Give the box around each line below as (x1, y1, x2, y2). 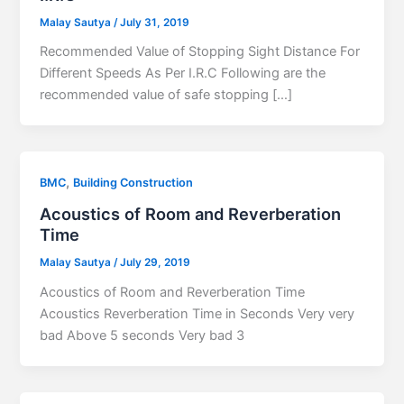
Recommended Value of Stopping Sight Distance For (40, 43, 361, 60)
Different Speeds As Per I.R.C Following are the (40, 65, 326, 82)
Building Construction (73, 176, 194, 190)
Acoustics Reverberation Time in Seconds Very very (40, 305, 355, 322)
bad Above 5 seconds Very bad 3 (40, 326, 245, 344)
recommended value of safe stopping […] (40, 87, 293, 104)
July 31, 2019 (120, 15, 190, 29)
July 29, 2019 (120, 255, 191, 269)
